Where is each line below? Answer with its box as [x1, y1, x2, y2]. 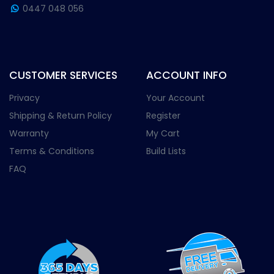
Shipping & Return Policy [9, 109, 112, 122]
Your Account [146, 92, 205, 105]
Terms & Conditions [9, 145, 94, 158]
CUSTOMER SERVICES [9, 68, 117, 83]
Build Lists [146, 145, 186, 158]
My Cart [146, 127, 180, 140]
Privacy [9, 92, 40, 105]
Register [146, 109, 180, 122]
